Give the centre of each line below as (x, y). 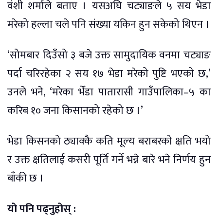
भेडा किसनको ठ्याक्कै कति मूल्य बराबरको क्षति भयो (109, 142)
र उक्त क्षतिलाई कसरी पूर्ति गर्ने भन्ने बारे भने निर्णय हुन (109, 160)
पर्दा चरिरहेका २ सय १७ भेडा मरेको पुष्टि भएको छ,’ (109, 74)
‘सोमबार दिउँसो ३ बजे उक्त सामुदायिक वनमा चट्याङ (109, 55)
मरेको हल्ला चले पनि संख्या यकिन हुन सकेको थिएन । (109, 25)
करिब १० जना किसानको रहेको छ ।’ (75, 111)
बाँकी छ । (26, 179)
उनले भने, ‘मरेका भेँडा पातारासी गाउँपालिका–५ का (109, 92)
